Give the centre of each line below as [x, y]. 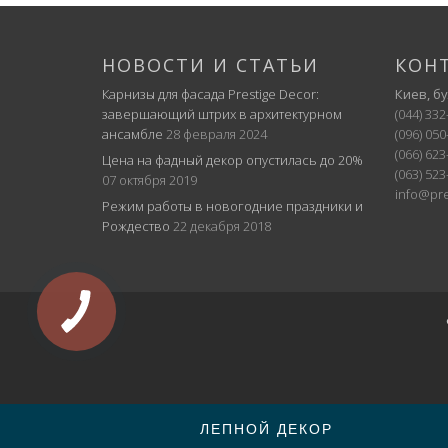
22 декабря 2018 [222, 225]
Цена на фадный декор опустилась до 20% [232, 159]
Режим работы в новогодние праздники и [232, 205]
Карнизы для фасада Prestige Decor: [210, 93]
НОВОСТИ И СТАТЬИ [210, 64]
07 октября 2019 [149, 179]
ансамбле [132, 133]
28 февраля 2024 [216, 133]
